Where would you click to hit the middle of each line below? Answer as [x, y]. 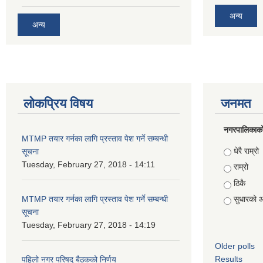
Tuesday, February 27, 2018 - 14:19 [89, 225]
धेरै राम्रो [246, 151]
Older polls [235, 246]
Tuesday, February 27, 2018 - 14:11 [88, 164]
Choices [240, 151]
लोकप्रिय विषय [58, 103]
